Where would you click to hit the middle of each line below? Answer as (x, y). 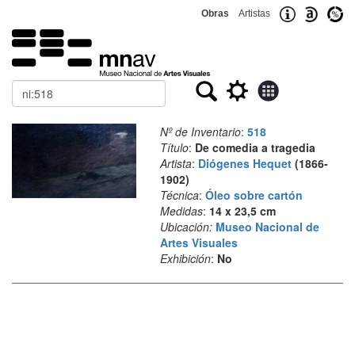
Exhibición (185, 258)
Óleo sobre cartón (254, 195)
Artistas (254, 13)
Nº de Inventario (200, 132)
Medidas (181, 211)
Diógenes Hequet (244, 163)
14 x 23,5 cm (242, 211)
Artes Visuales (198, 242)
